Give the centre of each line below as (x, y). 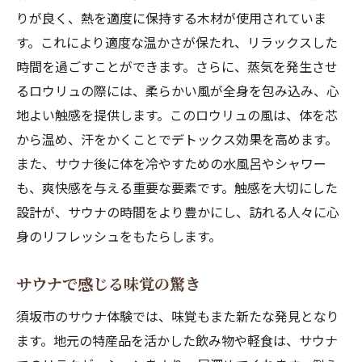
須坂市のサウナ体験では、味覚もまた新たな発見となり (178, 316)
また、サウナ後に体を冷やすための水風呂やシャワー (171, 163)
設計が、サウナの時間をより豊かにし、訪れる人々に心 (178, 212)
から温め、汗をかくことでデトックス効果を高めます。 (177, 139)
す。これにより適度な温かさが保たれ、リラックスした (177, 42)
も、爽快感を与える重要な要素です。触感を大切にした (177, 187)
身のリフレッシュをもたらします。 (119, 236)
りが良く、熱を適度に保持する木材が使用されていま (171, 18)
